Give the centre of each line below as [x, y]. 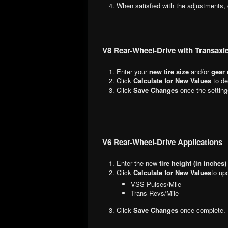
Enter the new [138, 163]
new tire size [169, 71]
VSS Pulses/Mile [156, 184]
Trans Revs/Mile [155, 193]
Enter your [133, 71]
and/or [200, 71]
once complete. [202, 210]
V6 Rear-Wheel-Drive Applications [162, 142]
